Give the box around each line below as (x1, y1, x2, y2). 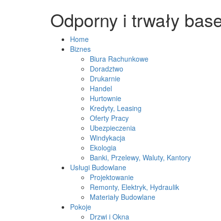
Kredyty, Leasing (90, 103, 142, 113)
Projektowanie (90, 172, 134, 182)
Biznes (70, 44, 91, 54)
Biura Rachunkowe (90, 54, 148, 64)
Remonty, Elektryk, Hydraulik (90, 182, 179, 192)
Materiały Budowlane (90, 192, 155, 202)
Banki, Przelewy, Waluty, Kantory (90, 152, 191, 162)
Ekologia (90, 143, 116, 152)
